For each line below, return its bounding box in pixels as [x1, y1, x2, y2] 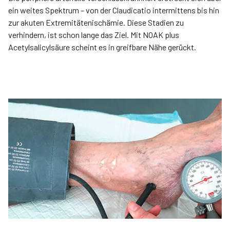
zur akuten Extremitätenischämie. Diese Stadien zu [8, 17, 184, 27]
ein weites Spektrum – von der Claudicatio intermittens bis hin [8, 5, 219, 15]
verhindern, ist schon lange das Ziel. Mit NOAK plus [8, 30, 179, 40]
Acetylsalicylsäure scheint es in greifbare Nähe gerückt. [8, 42, 196, 52]
